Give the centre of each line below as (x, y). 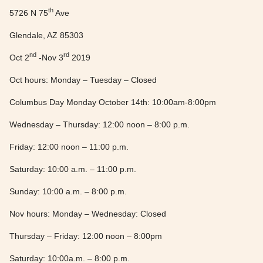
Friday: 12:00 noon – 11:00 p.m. (69, 146)
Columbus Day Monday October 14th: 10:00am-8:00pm (113, 102)
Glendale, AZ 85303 (46, 35)
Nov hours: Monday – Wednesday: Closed (88, 213)
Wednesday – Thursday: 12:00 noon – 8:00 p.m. (100, 124)
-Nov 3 (50, 57)
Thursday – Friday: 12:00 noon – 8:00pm (86, 236)
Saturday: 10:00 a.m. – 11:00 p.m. (73, 169)
